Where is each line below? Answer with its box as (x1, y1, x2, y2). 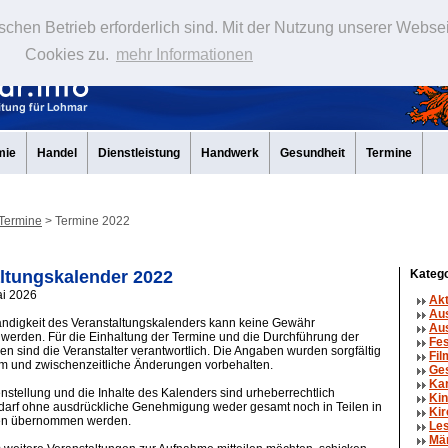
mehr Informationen (115, 46, 253, 64)
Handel (37, 146, 77, 160)
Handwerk (201, 146, 259, 160)
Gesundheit (280, 146, 345, 160)
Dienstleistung (98, 146, 180, 160)
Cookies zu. (24, 46, 113, 64)
